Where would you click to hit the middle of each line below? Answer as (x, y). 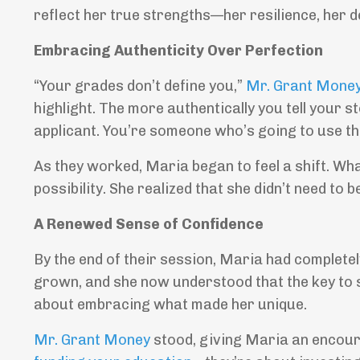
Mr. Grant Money (92, 340)
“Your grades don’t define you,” (140, 86)
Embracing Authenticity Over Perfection (178, 51)
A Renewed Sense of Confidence (149, 225)
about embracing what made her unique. (170, 305)
